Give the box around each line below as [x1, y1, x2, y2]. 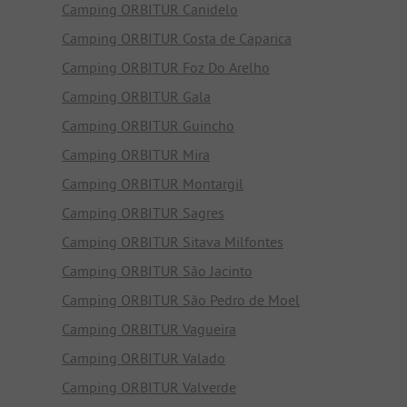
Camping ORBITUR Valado [62, 348, 225, 367]
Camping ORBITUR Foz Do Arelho [62, 57, 270, 76]
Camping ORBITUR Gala [62, 86, 211, 105]
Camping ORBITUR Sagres [62, 203, 224, 222]
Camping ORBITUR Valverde [62, 377, 236, 396]
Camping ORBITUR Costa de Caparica [62, 28, 292, 47]
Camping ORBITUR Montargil [62, 174, 243, 193]
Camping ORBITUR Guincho [62, 115, 234, 134]
